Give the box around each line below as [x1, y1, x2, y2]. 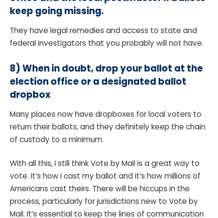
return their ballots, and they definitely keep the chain [10, 121, 205, 132]
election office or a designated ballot [10, 74, 186, 88]
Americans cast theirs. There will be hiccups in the [10, 183, 190, 194]
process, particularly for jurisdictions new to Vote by [10, 196, 198, 207]
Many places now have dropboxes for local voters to [10, 109, 201, 119]
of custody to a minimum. [10, 134, 106, 145]
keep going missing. [10, 4, 104, 18]
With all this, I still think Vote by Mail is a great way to [10, 158, 200, 169]
